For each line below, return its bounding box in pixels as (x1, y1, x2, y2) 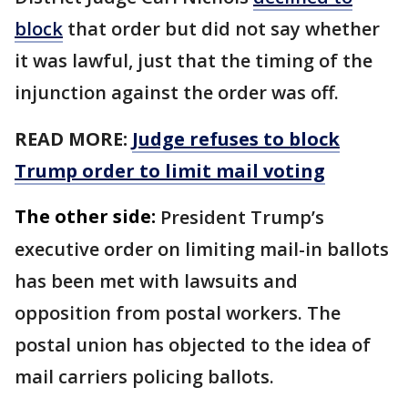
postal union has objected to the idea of (15, 331, 371, 357)
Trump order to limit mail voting (15, 158, 325, 183)
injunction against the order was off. (15, 79, 343, 105)
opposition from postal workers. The (15, 300, 341, 325)
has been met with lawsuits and (15, 268, 298, 293)
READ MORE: (15, 126, 132, 151)
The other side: (15, 203, 156, 229)
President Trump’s (160, 204, 324, 229)
